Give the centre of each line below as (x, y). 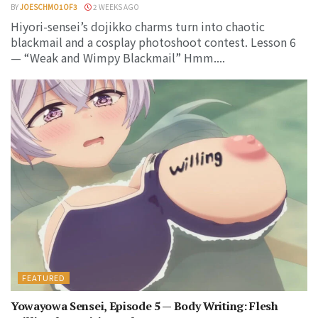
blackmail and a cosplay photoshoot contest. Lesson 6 (153, 42)
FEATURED (44, 278)
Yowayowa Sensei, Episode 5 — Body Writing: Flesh (144, 306)
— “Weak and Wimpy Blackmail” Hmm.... (118, 57)
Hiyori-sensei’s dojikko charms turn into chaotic (138, 26)
